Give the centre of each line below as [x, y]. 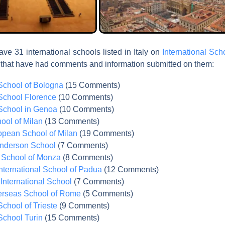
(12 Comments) [130, 169]
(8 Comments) [87, 157]
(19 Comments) [105, 133]
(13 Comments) [71, 121]
